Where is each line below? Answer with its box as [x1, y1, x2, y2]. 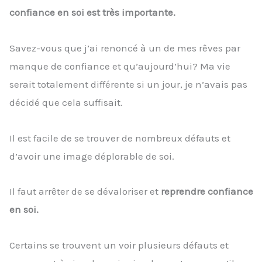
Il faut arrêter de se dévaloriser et [9, 185, 161, 198]
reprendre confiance [161, 185, 253, 198]
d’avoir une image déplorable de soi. [9, 150, 174, 162]
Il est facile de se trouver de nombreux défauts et [9, 132, 230, 144]
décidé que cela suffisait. [9, 96, 123, 108]
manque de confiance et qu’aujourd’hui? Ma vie [9, 60, 230, 72]
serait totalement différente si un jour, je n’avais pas [9, 78, 247, 90]
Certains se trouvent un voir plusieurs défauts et [9, 239, 229, 251]
